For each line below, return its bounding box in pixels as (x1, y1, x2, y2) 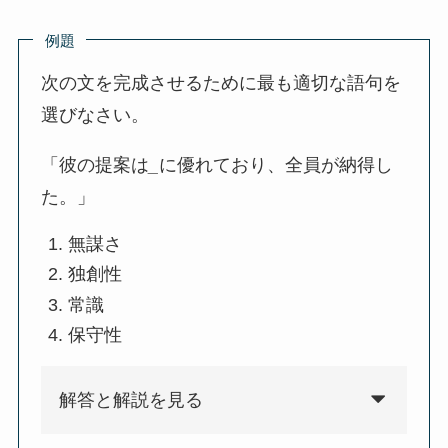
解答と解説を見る (59, 390, 204, 411)
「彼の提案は (41, 155, 150, 176)
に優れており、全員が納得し (159, 155, 394, 176)
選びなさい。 (41, 105, 150, 126)
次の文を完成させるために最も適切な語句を (41, 73, 402, 94)
